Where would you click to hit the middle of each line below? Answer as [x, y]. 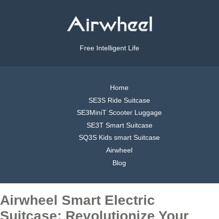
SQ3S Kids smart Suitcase [119, 138]
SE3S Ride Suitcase [119, 100]
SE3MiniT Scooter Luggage [119, 113]
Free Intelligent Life [109, 48]
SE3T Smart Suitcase [119, 125]
